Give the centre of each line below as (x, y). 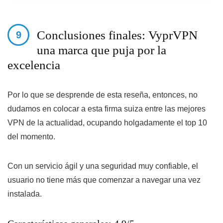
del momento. (31, 137)
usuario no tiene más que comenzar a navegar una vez (104, 180)
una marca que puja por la (102, 50)
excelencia (34, 65)
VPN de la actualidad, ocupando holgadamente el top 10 (107, 123)
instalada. (25, 194)
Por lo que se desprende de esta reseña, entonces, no (103, 95)
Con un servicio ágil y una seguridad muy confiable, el (103, 166)
